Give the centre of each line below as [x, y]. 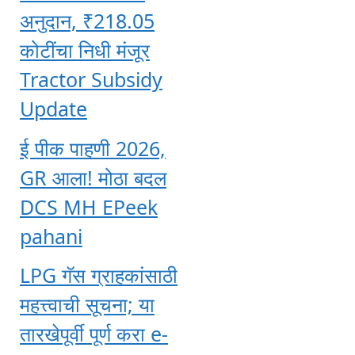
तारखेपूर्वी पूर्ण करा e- [94, 334]
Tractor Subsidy [91, 80]
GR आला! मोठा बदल [93, 177]
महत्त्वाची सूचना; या [87, 305]
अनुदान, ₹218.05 [87, 21]
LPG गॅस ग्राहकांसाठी [99, 275]
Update [53, 109]
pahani [51, 236]
